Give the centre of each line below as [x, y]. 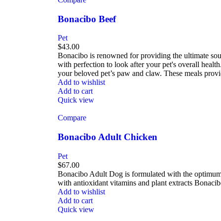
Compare [72, 118]
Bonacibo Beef [87, 19]
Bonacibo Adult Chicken [108, 137]
